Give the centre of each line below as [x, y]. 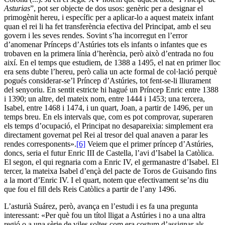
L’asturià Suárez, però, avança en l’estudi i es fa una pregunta [101, 206]
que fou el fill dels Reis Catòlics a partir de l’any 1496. [90, 189]
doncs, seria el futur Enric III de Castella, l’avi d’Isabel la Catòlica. [109, 153]
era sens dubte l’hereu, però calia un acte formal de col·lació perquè [110, 71]
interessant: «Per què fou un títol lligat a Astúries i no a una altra [105, 215]
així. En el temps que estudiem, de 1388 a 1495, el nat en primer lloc [112, 62]
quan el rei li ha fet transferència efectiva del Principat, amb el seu [107, 26]
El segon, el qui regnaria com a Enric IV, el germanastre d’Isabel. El [111, 162]
